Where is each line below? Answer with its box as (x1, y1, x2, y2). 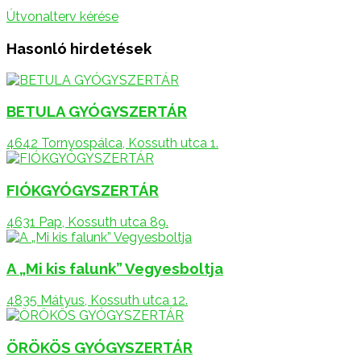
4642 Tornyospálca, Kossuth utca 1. (6, 135, 218, 151)
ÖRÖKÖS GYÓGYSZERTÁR (6, 338, 193, 356)
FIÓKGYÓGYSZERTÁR (6, 180, 159, 199)
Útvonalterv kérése (6, 9, 118, 25)
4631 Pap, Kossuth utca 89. (6, 214, 168, 230)
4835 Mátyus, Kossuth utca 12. (6, 292, 188, 308)
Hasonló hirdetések (6, 39, 151, 57)
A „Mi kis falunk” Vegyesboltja (6, 259, 223, 278)
